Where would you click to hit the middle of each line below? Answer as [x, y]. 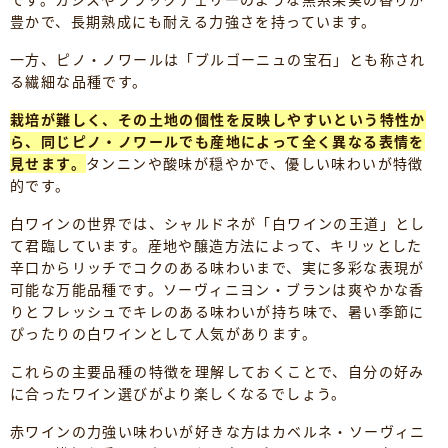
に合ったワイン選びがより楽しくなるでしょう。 [178, 394]
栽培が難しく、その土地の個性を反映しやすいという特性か [218, 120]
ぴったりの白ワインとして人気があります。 [163, 334]
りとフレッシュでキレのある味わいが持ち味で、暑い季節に [217, 312]
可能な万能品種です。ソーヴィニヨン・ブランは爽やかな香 [217, 290]
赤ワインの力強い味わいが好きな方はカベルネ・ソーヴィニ [218, 432]
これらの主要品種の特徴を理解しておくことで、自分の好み [217, 372]
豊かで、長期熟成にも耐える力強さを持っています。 [193, 22]
